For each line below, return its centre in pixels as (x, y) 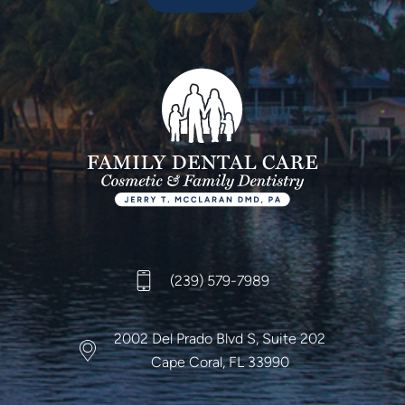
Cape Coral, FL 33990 (220, 362)
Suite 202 (294, 338)
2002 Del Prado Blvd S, (188, 338)
